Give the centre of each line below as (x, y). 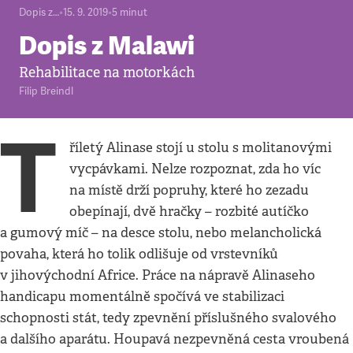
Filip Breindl (46, 91)
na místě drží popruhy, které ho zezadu (190, 190)
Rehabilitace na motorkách (107, 72)
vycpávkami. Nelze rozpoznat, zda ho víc (195, 169)
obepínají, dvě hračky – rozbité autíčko (190, 212)
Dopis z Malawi (107, 46)
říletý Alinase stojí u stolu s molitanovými (201, 148)
